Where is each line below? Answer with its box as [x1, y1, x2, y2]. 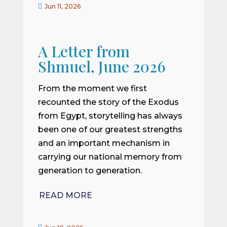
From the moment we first [37, 84, 147, 94]
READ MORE [39, 190, 92, 200]
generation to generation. [37, 166, 142, 176]
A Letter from [37, 41, 130, 62]
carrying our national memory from [37, 152, 182, 162]
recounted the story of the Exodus [37, 97, 179, 107]
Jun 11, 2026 [44, 3, 81, 11]
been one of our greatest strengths [37, 125, 182, 135]
